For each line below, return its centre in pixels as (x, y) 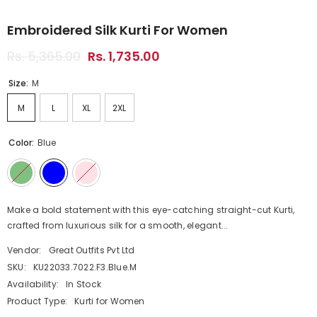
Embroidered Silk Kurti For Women (117, 30)
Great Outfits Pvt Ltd (92, 250)
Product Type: (38, 301)
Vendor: (24, 250)
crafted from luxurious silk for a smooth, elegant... (118, 225)
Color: (22, 142)
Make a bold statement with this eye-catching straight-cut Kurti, (151, 209)
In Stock (84, 284)
